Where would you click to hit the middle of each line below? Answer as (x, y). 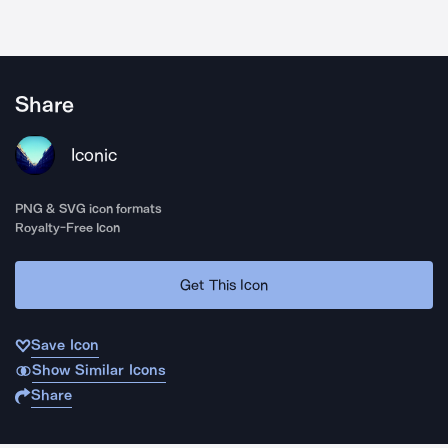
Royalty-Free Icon (68, 227)
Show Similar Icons (98, 370)
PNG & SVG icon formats (89, 208)
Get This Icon (224, 284)
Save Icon (65, 345)
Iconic (94, 155)
